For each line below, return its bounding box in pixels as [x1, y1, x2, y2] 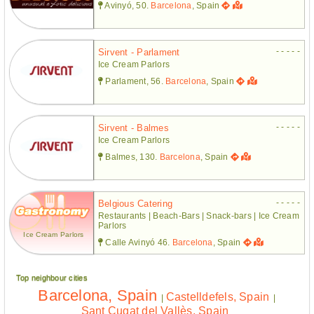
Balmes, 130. [103, 151, 160, 162]
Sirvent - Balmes [98, 122, 169, 133]
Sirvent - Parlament [98, 46, 180, 57]
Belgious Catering [98, 198, 173, 209]
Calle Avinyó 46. [103, 237, 172, 247]
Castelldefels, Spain [165, 290, 270, 303]
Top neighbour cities [16, 273, 88, 282]
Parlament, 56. [103, 76, 166, 86]
